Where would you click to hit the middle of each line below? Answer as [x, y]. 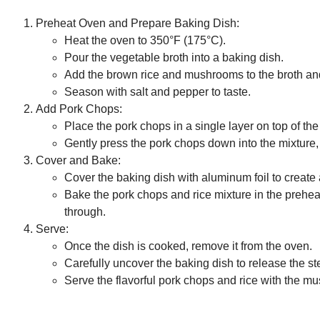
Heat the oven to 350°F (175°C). [145, 41]
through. [85, 212]
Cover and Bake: [78, 161]
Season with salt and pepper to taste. [157, 92]
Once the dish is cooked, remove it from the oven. [188, 246]
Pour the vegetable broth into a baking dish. [174, 58]
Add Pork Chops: [79, 109]
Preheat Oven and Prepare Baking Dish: [137, 24]
